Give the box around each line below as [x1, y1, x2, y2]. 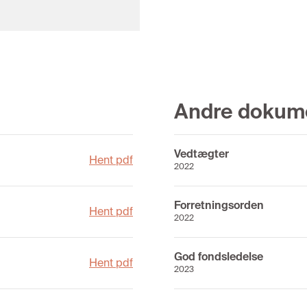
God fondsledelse [174, 249, 263, 264]
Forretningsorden [174, 198, 264, 212]
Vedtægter [174, 147, 229, 161]
